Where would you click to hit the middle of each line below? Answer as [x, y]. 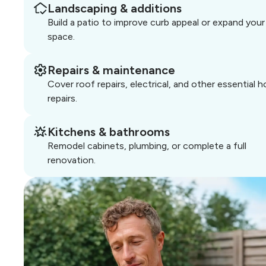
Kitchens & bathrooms [109, 132]
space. [61, 37]
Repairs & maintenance [111, 70]
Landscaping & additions [115, 9]
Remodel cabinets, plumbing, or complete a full [147, 146]
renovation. [72, 160]
